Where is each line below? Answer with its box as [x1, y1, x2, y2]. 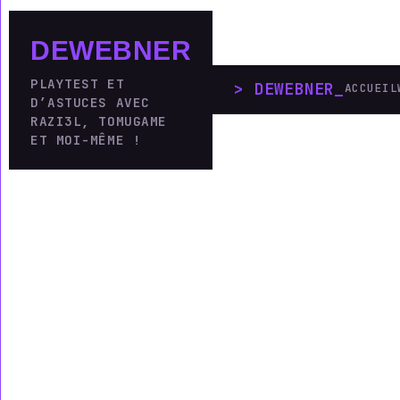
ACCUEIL [344, 80, 398, 96]
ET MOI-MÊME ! [30, 130, 142, 148]
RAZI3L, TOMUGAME [30, 112, 167, 129]
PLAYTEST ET [30, 74, 125, 92]
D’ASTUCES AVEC [30, 93, 150, 111]
